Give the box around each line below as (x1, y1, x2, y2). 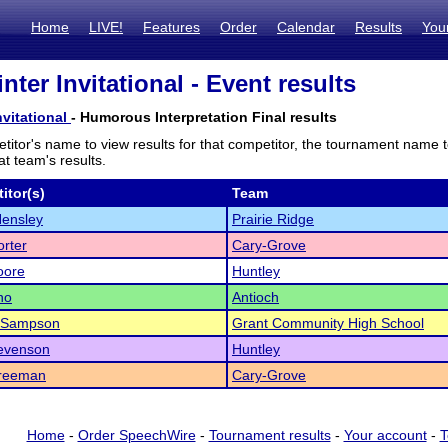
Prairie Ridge (232, 211, 314, 227)
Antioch (232, 289, 279, 305)
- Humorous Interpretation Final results (71, 109, 337, 125)
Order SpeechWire (77, 427, 196, 443)
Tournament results (208, 427, 331, 443)
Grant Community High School (232, 315, 424, 331)
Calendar (277, 19, 335, 35)
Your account (343, 427, 427, 443)
